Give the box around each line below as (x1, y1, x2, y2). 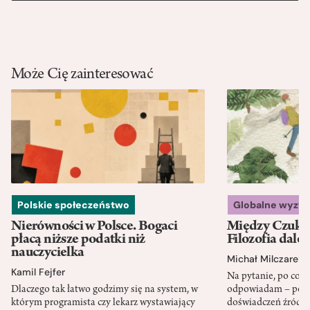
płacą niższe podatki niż (11, 232, 145, 248)
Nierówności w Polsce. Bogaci (11, 219, 178, 235)
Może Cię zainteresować (11, 67, 153, 84)
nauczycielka (11, 245, 84, 261)
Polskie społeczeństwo (17, 198, 129, 211)
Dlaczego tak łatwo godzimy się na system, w (11, 284, 198, 295)
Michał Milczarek (227, 252, 303, 265)
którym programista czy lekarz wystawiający (11, 297, 195, 309)
